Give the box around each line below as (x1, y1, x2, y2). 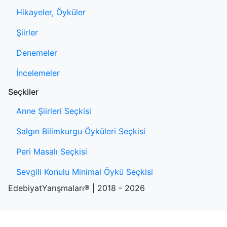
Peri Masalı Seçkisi (16, 146, 87, 157)
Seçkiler (8, 86, 39, 97)
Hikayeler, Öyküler (16, 7, 86, 17)
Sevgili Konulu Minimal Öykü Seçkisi (16, 166, 153, 177)
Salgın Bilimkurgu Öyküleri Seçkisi (16, 126, 145, 136)
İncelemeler (16, 67, 60, 78)
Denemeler (16, 47, 57, 58)
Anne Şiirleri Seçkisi (16, 105, 91, 116)
